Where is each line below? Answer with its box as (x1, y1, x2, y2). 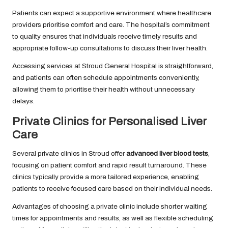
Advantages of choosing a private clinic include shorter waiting (12, 202, 207, 210)
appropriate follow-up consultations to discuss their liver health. (12, 44, 208, 52)
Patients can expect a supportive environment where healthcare (12, 9, 211, 17)
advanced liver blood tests (126, 149, 208, 157)
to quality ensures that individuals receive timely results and (12, 32, 197, 40)
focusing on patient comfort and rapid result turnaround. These (12, 161, 207, 169)
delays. (12, 97, 35, 105)
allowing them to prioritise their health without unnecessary (12, 85, 195, 93)
